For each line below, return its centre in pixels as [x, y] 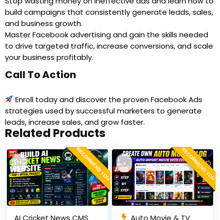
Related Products [55, 133]
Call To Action [41, 74]
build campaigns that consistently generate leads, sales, [109, 12]
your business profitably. [49, 57]
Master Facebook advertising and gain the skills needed [107, 34]
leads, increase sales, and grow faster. [75, 122]
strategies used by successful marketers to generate [103, 110]
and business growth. [44, 23]
